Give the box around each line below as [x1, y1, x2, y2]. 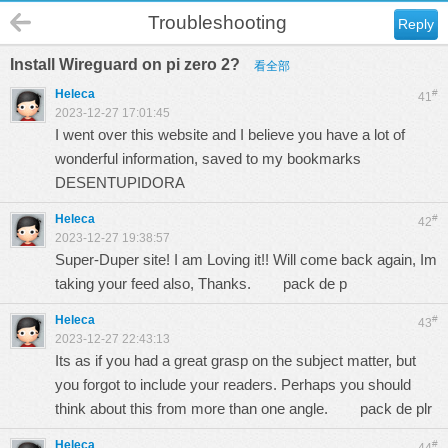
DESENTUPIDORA [55, 174, 185, 191]
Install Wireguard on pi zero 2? [10, 56, 244, 73]
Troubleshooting [148, 12, 287, 33]
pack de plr [360, 400, 432, 417]
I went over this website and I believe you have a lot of [55, 126, 405, 143]
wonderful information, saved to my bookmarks [55, 150, 389, 167]
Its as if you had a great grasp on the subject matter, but [55, 352, 416, 369]
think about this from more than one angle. [55, 400, 360, 417]
